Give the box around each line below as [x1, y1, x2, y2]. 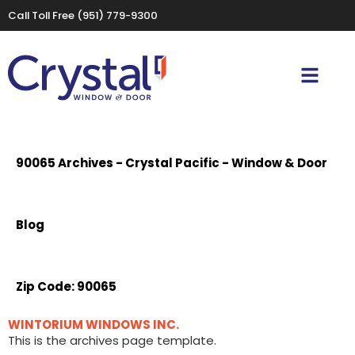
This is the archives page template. [8, 332, 216, 349]
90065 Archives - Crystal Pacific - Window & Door [16, 155, 327, 172]
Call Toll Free [8, 8, 77, 23]
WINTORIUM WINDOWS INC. [8, 316, 179, 334]
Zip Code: [16, 278, 77, 296]
